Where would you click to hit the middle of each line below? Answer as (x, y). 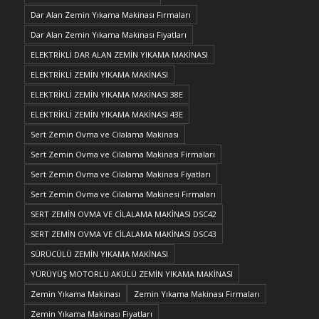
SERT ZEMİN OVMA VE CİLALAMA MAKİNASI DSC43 (123, 234)
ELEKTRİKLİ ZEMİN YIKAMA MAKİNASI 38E (106, 94)
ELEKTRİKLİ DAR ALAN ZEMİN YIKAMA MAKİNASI (119, 54)
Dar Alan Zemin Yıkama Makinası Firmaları (110, 14)
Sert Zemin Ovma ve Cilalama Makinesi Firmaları (123, 194)
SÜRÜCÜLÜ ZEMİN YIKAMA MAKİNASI (99, 253)
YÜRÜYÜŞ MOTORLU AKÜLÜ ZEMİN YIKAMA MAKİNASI (131, 273)
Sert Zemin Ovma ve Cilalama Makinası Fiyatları (120, 174)
